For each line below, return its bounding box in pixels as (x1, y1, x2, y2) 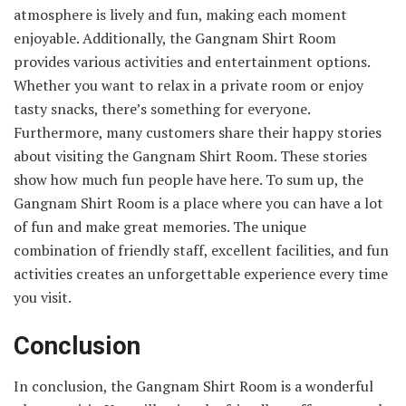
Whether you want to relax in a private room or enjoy (14, 74, 363, 95)
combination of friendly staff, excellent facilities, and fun (14, 239, 389, 260)
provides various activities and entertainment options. (14, 51, 370, 72)
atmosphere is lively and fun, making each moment (14, 4, 347, 24)
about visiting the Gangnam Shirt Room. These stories (14, 145, 367, 166)
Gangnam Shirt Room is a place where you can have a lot (14, 192, 383, 213)
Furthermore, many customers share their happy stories (14, 121, 382, 142)
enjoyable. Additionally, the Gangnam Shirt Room (14, 27, 336, 48)
